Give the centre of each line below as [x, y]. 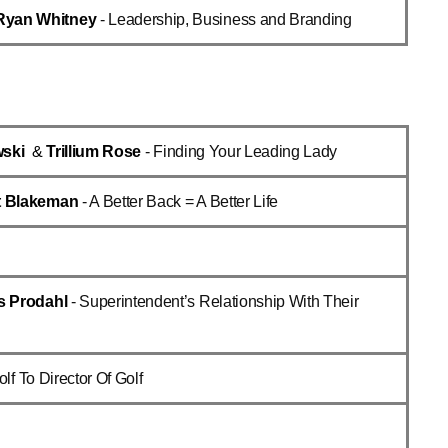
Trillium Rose [94, 151]
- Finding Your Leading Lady [239, 151]
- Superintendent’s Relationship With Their [214, 301]
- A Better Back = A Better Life [180, 201]
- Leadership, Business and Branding [225, 19]
